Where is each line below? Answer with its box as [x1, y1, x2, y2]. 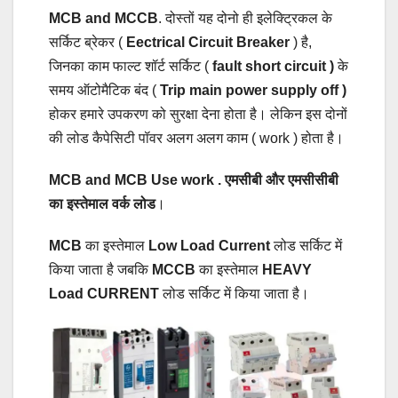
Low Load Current [145, 238, 270, 254]
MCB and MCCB [49, 11, 158, 27]
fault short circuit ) [212, 59, 334, 75]
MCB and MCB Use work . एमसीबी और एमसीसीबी [49, 172, 338, 188]
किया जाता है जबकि [49, 262, 152, 278]
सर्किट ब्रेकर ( [49, 35, 126, 51]
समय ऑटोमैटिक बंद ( [49, 83, 160, 99]
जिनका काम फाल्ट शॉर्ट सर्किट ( [49, 59, 212, 75]
